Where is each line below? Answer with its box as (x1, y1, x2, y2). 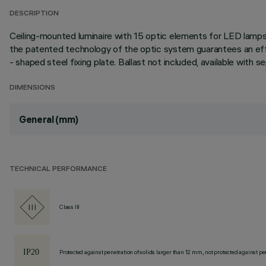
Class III (59, 203, 80, 211)
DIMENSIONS (9, 84, 55, 92)
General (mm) (19, 113, 79, 125)
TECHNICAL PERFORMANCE (9, 166, 107, 173)
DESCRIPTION (9, 10, 59, 18)
